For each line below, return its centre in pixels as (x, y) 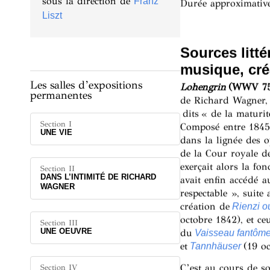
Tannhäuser (215, 246)
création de (206, 206)
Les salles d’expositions (86, 85)
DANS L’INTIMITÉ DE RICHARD (98, 177)
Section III (59, 223)
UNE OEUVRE (66, 231)
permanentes (61, 95)
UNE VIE (56, 132)
